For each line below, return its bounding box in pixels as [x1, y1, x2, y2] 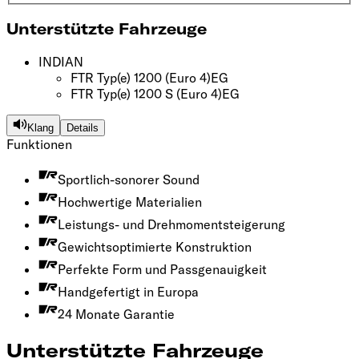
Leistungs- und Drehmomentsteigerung [58, 216, 285, 233]
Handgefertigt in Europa [58, 284, 199, 301]
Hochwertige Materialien [58, 194, 202, 211]
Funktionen [6, 136, 72, 153]
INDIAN [38, 54, 83, 71]
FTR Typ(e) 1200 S [71, 86, 173, 103]
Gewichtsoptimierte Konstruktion [58, 239, 252, 256]
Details [67, 122, 99, 135]
